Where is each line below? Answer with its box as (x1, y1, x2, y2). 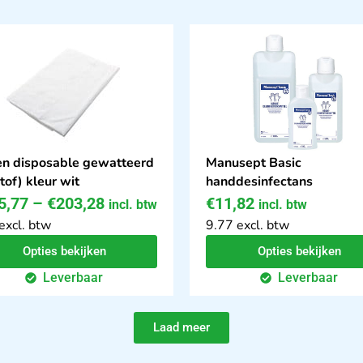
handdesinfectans (206, 173, 313, 191)
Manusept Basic (206, 154, 301, 173)
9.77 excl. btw (206, 216, 289, 235)
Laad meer (153, 320, 210, 335)
